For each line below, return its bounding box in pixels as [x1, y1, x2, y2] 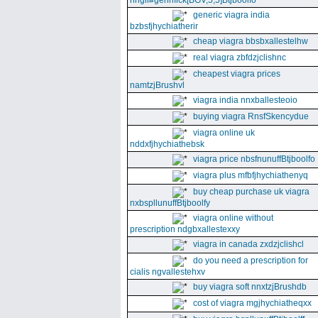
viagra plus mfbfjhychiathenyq [193, 170, 308, 180]
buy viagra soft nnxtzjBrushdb [193, 282, 307, 292]
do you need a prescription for [193, 256, 308, 265]
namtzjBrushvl [130, 80, 185, 90]
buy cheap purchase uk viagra [193, 187, 309, 197]
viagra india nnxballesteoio [193, 95, 297, 105]
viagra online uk [193, 128, 255, 138]
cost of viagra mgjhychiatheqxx [193, 298, 312, 308]
